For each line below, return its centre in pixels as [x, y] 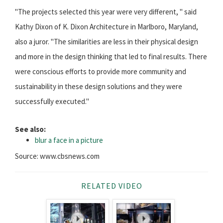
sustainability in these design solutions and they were [99, 87]
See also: [30, 129]
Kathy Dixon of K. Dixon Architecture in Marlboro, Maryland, [107, 27]
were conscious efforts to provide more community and [101, 72]
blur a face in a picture [69, 140]
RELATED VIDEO [111, 186]
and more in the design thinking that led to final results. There [111, 57]
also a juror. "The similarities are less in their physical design [107, 42]
